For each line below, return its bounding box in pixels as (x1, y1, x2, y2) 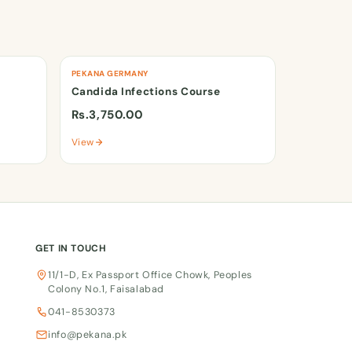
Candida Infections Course (71, 84, 221, 98)
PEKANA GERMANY (71, 68, 148, 79)
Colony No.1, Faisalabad (48, 283, 165, 295)
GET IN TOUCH (35, 242, 107, 255)
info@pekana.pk (48, 328, 127, 341)
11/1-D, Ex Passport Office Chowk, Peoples (48, 269, 252, 281)
